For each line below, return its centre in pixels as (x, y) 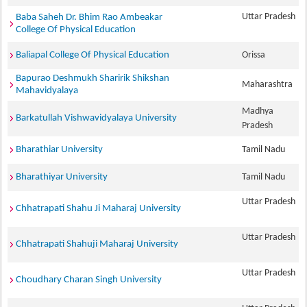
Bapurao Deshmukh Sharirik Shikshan (93, 78)
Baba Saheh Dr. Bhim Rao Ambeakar (89, 17)
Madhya (258, 111)
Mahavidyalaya (47, 91)
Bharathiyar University (62, 177)
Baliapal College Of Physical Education (93, 55)
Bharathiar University (60, 150)
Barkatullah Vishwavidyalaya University (97, 118)
